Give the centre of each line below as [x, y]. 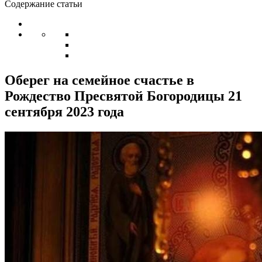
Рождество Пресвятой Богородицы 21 [123, 96]
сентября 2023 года [64, 111]
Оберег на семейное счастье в [99, 80]
